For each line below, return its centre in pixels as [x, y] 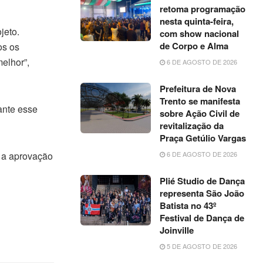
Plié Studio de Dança [203, 181]
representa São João [202, 193]
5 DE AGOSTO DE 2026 [201, 246]
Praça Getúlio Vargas [203, 138]
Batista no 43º [188, 205]
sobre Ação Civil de [200, 113]
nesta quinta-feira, [197, 21]
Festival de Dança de [202, 218]
